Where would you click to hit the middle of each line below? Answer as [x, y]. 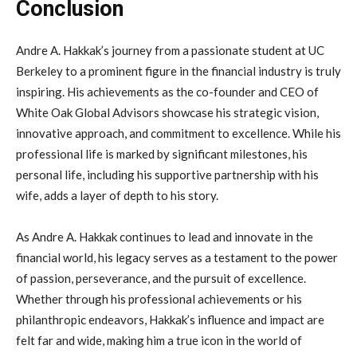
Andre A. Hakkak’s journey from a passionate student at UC [170, 50]
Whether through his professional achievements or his [159, 298]
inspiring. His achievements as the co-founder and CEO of [167, 91]
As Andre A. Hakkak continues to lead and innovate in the [165, 236]
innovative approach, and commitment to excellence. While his [178, 133]
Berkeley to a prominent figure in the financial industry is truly [178, 71]
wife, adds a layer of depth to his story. [117, 195]
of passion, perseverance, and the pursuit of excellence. [161, 278]
